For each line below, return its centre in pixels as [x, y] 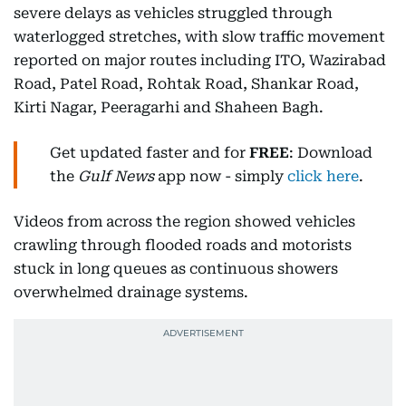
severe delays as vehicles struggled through [173, 13]
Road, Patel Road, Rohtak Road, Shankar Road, [186, 84]
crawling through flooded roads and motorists [183, 245]
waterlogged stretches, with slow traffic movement [199, 37]
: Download [331, 153]
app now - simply [221, 176]
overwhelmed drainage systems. [131, 292]
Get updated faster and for [150, 153]
